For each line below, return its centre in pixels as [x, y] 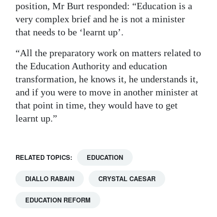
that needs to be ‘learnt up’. [70, 32]
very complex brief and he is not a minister [100, 19]
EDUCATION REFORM [58, 200]
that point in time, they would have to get [97, 105]
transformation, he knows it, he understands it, [107, 79]
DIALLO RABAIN [50, 178]
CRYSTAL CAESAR [127, 178]
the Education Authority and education [91, 66]
